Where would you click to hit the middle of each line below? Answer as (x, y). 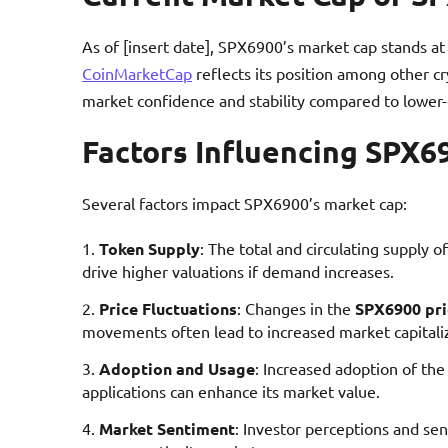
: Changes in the (296, 307)
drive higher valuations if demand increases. (238, 270)
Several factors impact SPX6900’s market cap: (244, 202)
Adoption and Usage (177, 368)
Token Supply (149, 248)
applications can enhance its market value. (231, 390)
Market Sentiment (167, 428)
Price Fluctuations (168, 308)
